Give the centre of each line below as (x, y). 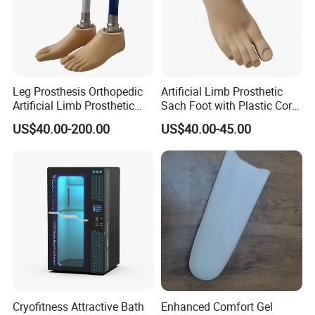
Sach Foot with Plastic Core (229, 106)
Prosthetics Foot (201, 120)
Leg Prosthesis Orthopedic (78, 92)
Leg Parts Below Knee (67, 120)
